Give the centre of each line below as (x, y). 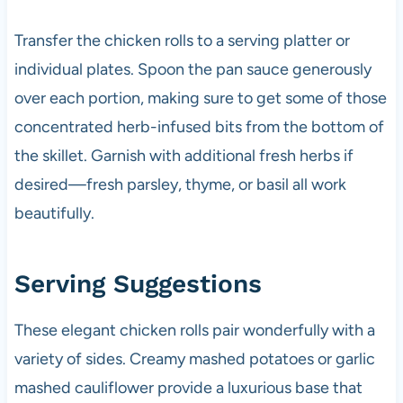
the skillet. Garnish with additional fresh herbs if (184, 156)
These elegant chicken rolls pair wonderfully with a (194, 331)
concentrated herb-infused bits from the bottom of (199, 127)
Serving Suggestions (138, 284)
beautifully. (54, 214)
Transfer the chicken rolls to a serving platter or (182, 41)
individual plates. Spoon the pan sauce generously (193, 70)
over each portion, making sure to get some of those (200, 99)
